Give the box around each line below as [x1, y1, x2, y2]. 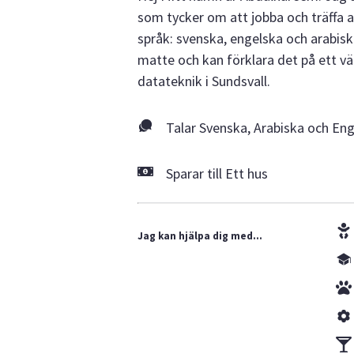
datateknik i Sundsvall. [137, 72, 270, 90]
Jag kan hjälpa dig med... [137, 228, 262, 243]
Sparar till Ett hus [166, 164, 268, 183]
